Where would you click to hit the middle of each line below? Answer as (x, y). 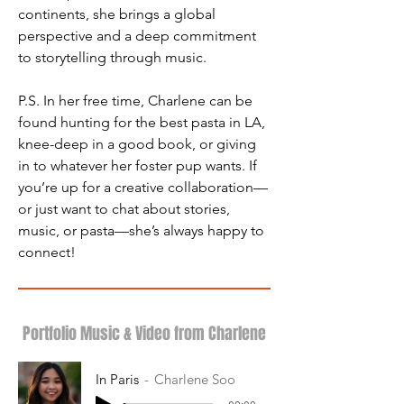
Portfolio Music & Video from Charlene (144, 334)
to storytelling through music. (112, 57)
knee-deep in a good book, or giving (139, 144)
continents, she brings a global (119, 14)
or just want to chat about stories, (126, 209)
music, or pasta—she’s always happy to (143, 230)
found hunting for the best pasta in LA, (143, 122)
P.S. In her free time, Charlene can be (137, 101)
